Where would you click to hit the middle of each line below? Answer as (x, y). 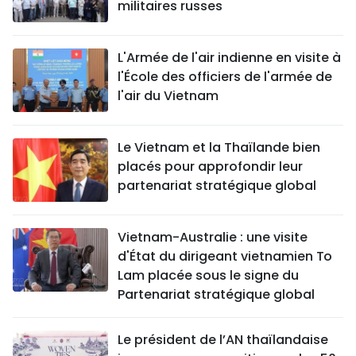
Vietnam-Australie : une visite (213, 237)
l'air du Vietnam (168, 95)
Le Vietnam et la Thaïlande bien (219, 147)
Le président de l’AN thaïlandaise (223, 339)
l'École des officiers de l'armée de (225, 76)
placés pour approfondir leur (210, 166)
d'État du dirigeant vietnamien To (225, 256)
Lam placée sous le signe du (208, 275)
